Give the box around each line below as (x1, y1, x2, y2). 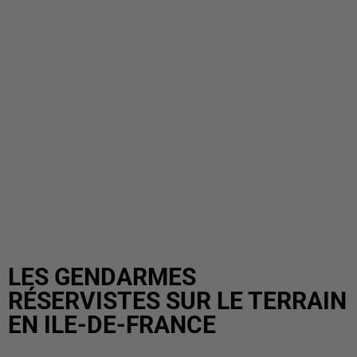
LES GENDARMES (8, 263, 196, 291)
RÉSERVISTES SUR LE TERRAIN (8, 287, 347, 315)
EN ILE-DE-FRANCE (8, 311, 216, 339)
